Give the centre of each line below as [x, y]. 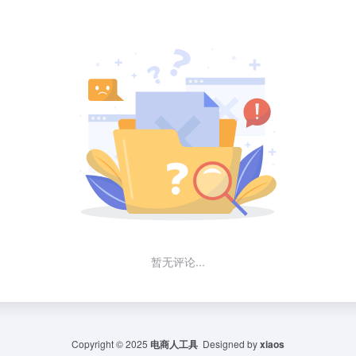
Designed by [229, 344]
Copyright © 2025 [111, 344]
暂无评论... [178, 262]
